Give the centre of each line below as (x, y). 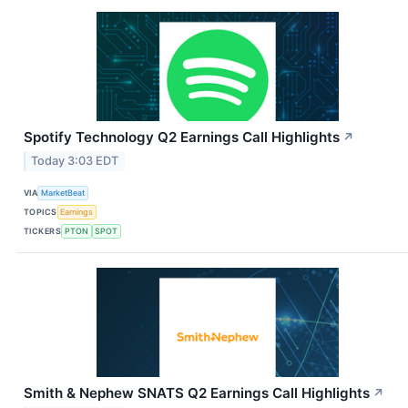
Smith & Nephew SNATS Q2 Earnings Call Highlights (197, 393)
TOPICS (41, 211)
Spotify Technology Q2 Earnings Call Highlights (182, 138)
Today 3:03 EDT (75, 161)
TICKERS (43, 230)
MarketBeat (63, 192)
